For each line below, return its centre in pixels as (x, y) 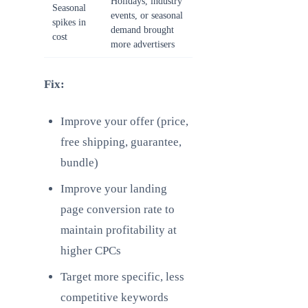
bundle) (79, 163)
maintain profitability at (119, 230)
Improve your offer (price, (124, 121)
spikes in (69, 22)
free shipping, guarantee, (121, 142)
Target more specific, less (122, 277)
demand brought (142, 30)
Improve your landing (114, 189)
